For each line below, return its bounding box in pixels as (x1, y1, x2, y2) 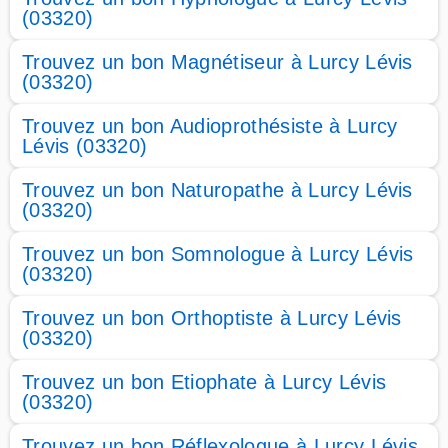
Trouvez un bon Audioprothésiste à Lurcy (22, 115, 398, 137)
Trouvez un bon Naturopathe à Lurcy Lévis (22, 179, 413, 201)
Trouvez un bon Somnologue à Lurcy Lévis (22, 243, 414, 265)
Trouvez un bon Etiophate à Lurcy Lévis (22, 371, 387, 393)
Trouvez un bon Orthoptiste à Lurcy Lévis (22, 307, 402, 329)
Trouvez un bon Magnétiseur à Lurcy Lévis (22, 51, 413, 73)
